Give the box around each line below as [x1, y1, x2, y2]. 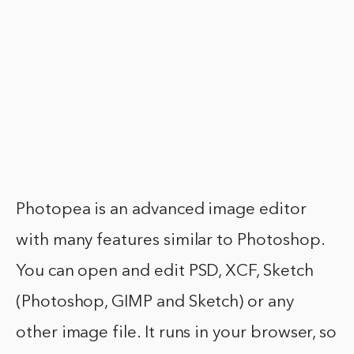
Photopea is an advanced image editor [16, 201, 307, 219]
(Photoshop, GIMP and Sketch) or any [16, 294, 294, 311]
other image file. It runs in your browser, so [16, 325, 337, 342]
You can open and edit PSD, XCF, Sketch [16, 263, 314, 281]
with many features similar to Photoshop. [16, 232, 325, 250]
